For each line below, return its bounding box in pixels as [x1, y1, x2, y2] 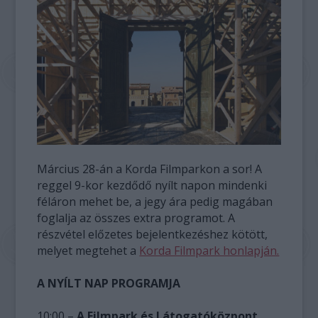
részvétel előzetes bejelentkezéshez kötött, [37, 226, 268, 242]
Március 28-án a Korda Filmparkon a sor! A [37, 160, 263, 177]
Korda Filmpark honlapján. [139, 242, 280, 258]
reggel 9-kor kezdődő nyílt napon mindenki [37, 177, 268, 193]
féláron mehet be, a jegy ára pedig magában [37, 193, 273, 209]
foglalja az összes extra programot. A [37, 209, 236, 226]
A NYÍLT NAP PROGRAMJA [37, 275, 181, 291]
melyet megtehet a [37, 242, 140, 258]
